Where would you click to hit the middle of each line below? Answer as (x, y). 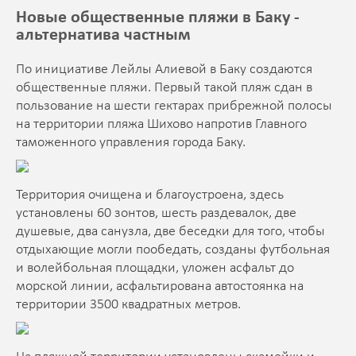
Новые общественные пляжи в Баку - (158, 17)
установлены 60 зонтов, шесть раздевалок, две (156, 213)
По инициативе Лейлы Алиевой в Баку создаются (164, 69)
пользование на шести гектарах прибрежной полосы (174, 106)
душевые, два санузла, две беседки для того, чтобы (170, 231)
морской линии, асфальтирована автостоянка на (160, 286)
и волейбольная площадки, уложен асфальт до (155, 268)
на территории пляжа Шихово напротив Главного (161, 124)
